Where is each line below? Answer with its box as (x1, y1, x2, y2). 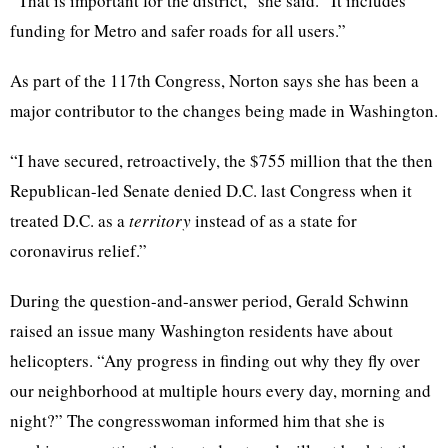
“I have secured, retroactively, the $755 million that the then (10, 149, 433, 173)
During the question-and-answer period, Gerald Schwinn (10, 289, 409, 313)
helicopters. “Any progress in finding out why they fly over (10, 349, 420, 373)
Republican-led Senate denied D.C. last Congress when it (10, 179, 412, 203)
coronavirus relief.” (10, 239, 147, 263)
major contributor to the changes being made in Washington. (10, 99, 438, 123)
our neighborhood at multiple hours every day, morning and (10, 379, 431, 403)
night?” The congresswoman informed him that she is (10, 409, 385, 433)
